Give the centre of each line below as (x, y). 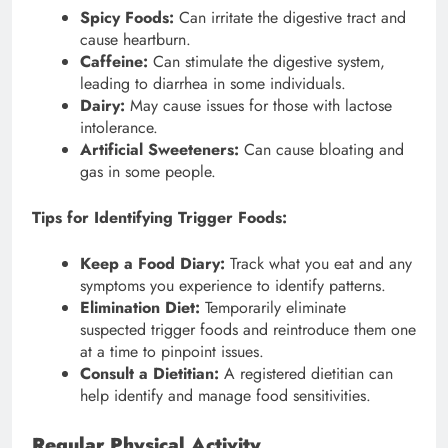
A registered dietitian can (306, 374)
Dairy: (102, 106)
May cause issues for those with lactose (258, 106)
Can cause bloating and (321, 150)
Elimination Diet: (140, 308)
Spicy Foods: (127, 18)
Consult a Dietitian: (149, 374)
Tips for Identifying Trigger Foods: (159, 218)
